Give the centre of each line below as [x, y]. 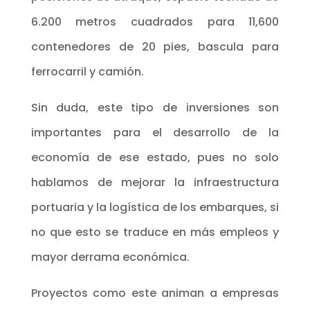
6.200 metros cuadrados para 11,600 [155, 21]
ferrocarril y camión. [89, 71]
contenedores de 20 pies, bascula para [155, 46]
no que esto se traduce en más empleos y [155, 232]
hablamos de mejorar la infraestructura [155, 182]
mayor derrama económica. [110, 257]
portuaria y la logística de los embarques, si [155, 207]
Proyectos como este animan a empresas [155, 293]
